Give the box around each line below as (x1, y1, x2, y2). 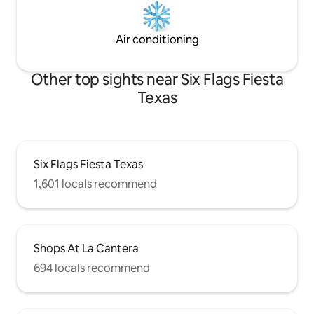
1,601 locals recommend (34, 177, 157, 192)
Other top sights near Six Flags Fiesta (30, 69, 284, 90)
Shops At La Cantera (34, 241, 139, 257)
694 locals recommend (34, 261, 150, 276)
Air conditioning (115, 32, 199, 48)
